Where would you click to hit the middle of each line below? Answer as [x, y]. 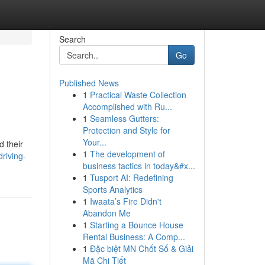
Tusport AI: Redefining [131, 177]
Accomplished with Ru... [127, 106]
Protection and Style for [126, 130]
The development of [127, 154]
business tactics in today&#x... [139, 166]
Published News [89, 83]
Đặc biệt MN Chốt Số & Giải [141, 248]
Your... [94, 142]
